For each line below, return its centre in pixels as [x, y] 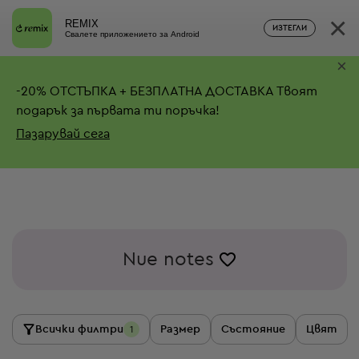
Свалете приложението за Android [132, 34]
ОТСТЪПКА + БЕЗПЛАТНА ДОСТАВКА [160, 91]
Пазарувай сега [63, 133]
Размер [180, 329]
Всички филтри [79, 329]
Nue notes [168, 260]
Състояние [253, 329]
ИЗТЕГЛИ [290, 28]
